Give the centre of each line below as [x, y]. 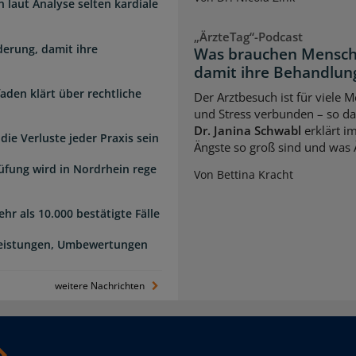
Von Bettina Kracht [244, 175]
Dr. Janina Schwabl [248, 131]
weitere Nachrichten [101, 286]
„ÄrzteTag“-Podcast [248, 36]
